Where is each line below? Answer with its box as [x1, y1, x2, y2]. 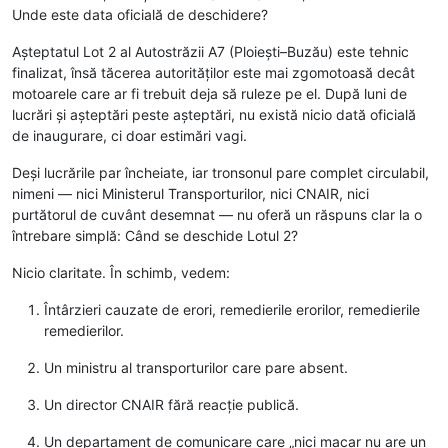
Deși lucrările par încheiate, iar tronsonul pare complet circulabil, [12, 163, 429, 181]
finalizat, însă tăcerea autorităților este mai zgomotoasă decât [12, 63, 415, 81]
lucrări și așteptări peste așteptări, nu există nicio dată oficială [12, 105, 416, 123]
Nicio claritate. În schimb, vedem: [12, 263, 230, 281]
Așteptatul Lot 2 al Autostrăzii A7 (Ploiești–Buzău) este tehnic [12, 42, 409, 60]
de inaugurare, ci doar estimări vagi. [12, 126, 247, 144]
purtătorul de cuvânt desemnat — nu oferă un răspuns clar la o [12, 205, 422, 223]
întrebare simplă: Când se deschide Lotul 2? [12, 226, 298, 244]
